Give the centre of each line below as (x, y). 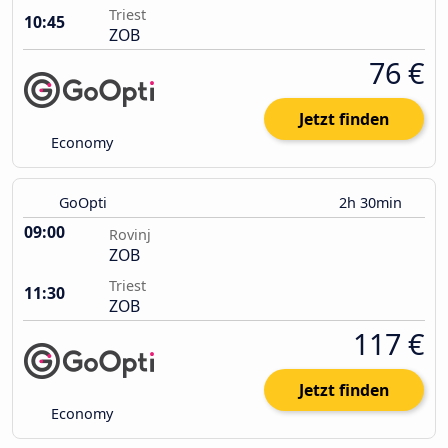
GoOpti (83, 203)
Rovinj (130, 235)
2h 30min (372, 203)
